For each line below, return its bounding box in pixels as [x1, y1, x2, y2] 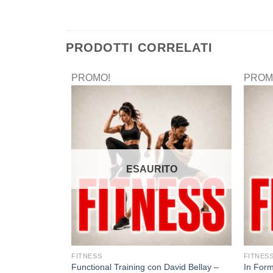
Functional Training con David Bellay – [71, 261, 219, 272]
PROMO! [71, 72, 111, 83]
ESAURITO [126, 163, 177, 174]
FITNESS [71, 252, 102, 260]
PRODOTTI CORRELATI [65, 40, 213, 54]
